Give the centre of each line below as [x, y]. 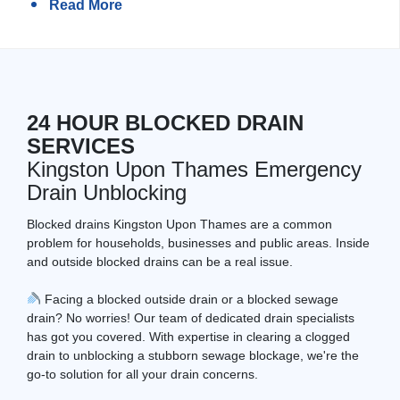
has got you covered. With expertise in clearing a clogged [188, 336]
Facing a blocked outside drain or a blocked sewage [189, 299]
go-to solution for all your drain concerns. [142, 374]
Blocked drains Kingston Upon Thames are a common [179, 224]
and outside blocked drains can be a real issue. [160, 261]
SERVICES [81, 146]
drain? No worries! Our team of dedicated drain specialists [191, 317]
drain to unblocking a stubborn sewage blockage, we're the [193, 355]
